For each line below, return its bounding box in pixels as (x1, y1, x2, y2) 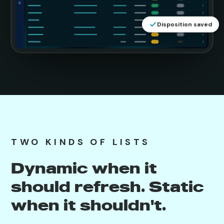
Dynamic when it (11, 158, 157, 177)
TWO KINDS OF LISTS (11, 135, 150, 148)
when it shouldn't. (11, 195, 166, 214)
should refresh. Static (11, 176, 204, 196)
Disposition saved (156, 22, 212, 30)
